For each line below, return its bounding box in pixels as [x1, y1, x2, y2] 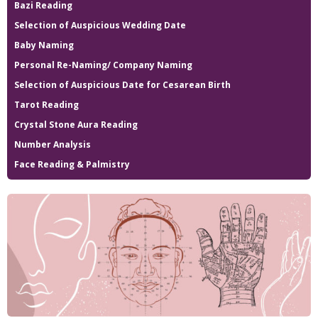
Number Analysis [14, 138, 91, 150]
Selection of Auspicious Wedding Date [14, 19, 186, 31]
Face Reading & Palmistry [14, 158, 130, 170]
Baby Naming [14, 39, 74, 51]
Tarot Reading [14, 99, 79, 111]
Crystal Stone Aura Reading [14, 119, 138, 131]
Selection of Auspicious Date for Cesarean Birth [14, 79, 231, 91]
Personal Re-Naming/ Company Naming [14, 59, 192, 71]
